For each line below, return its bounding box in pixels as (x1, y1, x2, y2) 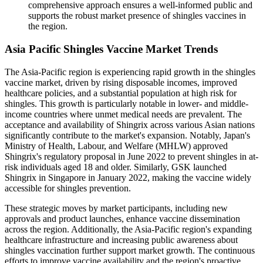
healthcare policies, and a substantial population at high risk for (5, 87, 237, 98)
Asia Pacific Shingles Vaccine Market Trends (5, 42, 218, 55)
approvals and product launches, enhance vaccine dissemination (5, 213, 240, 224)
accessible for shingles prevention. (5, 183, 131, 193)
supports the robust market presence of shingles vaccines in (28, 11, 246, 21)
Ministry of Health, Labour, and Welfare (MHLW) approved (5, 140, 228, 151)
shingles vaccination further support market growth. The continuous (5, 245, 255, 255)
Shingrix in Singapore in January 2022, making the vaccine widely (5, 172, 251, 183)
